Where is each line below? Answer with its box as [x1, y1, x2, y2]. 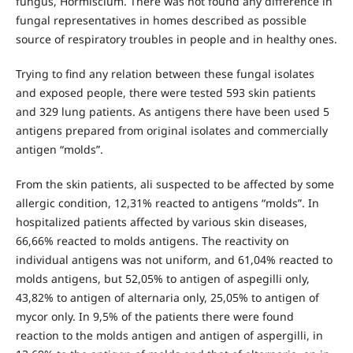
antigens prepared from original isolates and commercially [15, 123, 328, 139]
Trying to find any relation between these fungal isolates [15, 66, 314, 82]
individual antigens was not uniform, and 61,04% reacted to [15, 252, 333, 268]
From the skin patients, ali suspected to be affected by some [15, 176, 334, 192]
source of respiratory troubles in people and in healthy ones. [15, 32, 337, 47]
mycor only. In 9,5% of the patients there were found [15, 309, 294, 325]
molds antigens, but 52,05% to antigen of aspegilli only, [15, 271, 310, 287]
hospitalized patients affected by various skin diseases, [15, 214, 307, 230]
